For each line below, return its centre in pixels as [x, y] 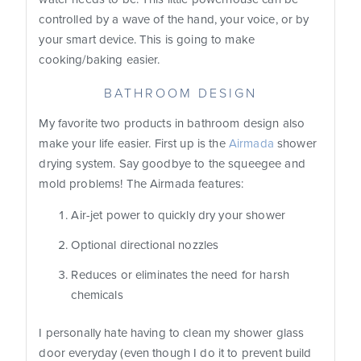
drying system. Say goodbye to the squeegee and [172, 164]
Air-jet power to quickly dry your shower [178, 216]
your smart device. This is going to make [147, 40]
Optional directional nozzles [145, 245]
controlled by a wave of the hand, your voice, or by [174, 20]
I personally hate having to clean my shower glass [172, 333]
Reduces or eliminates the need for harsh [180, 275]
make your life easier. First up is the [134, 144]
